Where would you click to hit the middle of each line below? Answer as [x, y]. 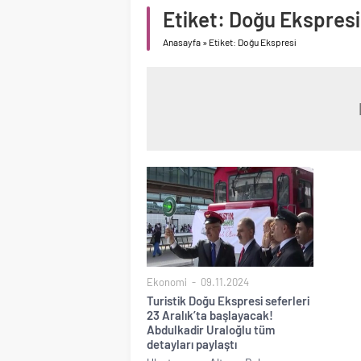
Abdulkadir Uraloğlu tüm [211, 329]
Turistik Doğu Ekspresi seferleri [228, 300]
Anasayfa [182, 42]
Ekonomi [167, 282]
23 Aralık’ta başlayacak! [210, 315]
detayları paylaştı [192, 344]
